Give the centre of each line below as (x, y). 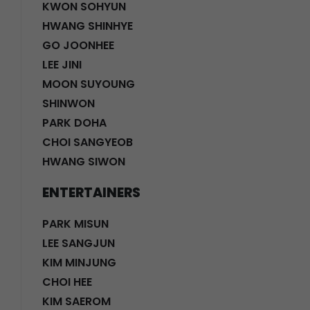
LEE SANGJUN (79, 243)
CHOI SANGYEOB (88, 142)
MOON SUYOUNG (89, 84)
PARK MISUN (75, 224)
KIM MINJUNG (79, 262)
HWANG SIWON (84, 161)
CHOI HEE (67, 282)
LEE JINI (62, 64)
